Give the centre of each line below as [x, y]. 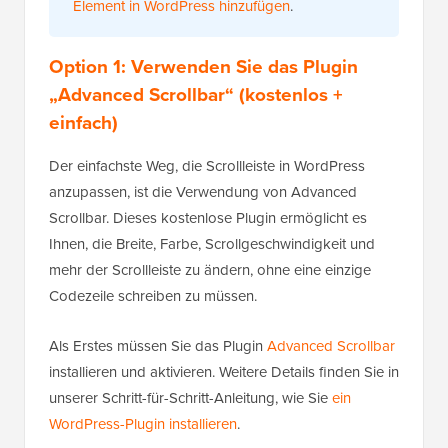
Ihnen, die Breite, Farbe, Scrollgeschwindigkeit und [212, 244]
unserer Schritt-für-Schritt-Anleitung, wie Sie [190, 398]
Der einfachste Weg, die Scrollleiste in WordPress [207, 166]
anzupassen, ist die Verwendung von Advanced [203, 192]
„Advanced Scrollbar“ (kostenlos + [196, 95]
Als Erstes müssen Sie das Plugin [158, 346]
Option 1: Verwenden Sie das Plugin [203, 67]
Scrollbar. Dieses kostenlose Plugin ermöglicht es [208, 218]
